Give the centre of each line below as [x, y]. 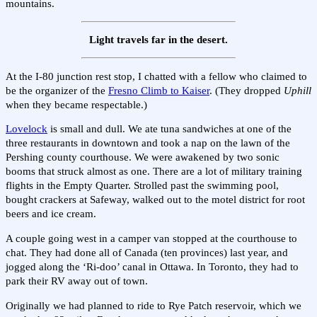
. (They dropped [247, 90]
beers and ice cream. [51, 214]
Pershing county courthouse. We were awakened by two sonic [143, 157]
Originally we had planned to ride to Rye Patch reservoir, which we [154, 305]
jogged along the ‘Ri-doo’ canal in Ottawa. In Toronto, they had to [152, 266]
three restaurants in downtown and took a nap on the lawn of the [148, 143]
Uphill [298, 90]
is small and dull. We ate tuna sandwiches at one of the [169, 129]
